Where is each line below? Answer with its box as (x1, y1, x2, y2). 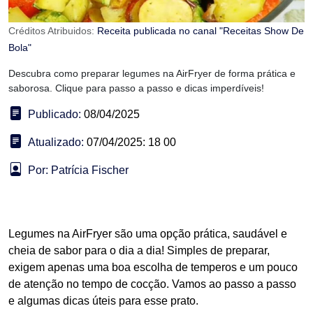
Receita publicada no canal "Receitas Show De (97, 25, 304, 37)
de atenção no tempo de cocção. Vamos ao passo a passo (8, 278, 296, 291)
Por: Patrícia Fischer (28, 164, 129, 177)
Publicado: (28, 108, 81, 121)
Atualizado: (28, 136, 84, 149)
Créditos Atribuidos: (8, 25, 97, 37)
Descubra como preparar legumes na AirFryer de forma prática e (8, 68, 296, 80)
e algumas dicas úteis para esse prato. (8, 295, 198, 307)
